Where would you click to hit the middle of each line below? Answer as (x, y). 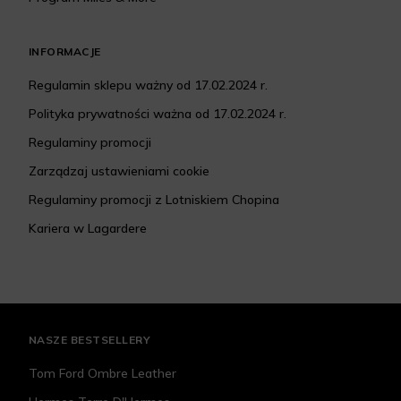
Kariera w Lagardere (88, 229)
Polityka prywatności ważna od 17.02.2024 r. (158, 114)
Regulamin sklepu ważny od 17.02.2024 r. (148, 85)
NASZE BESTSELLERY (90, 340)
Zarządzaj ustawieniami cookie (119, 171)
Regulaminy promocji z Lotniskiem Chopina (154, 200)
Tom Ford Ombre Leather (102, 374)
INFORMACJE (65, 52)
